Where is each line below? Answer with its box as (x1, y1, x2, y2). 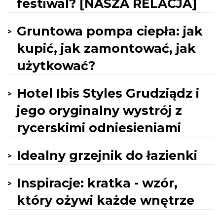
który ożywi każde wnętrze (17, 193, 194, 208)
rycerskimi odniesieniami (17, 120, 181, 135)
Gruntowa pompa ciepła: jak (17, 24, 203, 38)
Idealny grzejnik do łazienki (17, 148, 197, 163)
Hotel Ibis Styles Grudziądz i (17, 86, 199, 101)
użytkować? (17, 58, 95, 73)
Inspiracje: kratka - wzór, (17, 176, 178, 190)
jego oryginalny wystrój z (17, 103, 182, 118)
